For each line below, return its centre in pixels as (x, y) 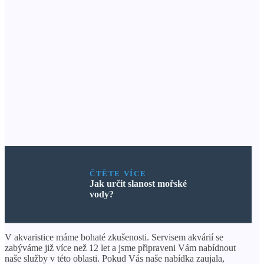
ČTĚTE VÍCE (118, 173)
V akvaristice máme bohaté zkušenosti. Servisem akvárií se (114, 237)
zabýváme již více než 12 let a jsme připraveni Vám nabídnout (120, 247)
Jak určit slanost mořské (138, 183)
